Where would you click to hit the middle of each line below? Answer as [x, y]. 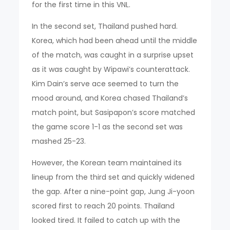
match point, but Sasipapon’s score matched [114, 112]
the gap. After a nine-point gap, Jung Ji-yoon [113, 191]
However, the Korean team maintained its [107, 162]
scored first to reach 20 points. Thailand [103, 206]
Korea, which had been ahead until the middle [115, 40]
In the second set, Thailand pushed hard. [105, 26]
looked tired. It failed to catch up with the [106, 220]
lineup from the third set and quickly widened [113, 177]
